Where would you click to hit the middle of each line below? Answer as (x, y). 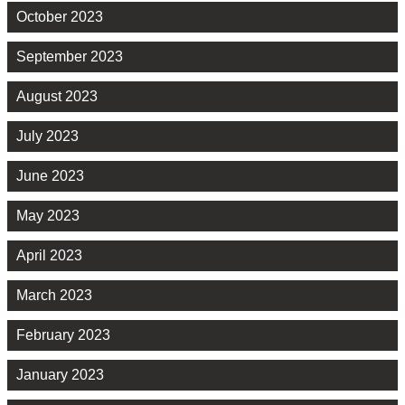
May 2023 (48, 216)
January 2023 (60, 375)
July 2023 (47, 137)
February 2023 (63, 335)
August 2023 (57, 97)
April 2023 (49, 256)
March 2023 (54, 296)
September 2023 (70, 57)
